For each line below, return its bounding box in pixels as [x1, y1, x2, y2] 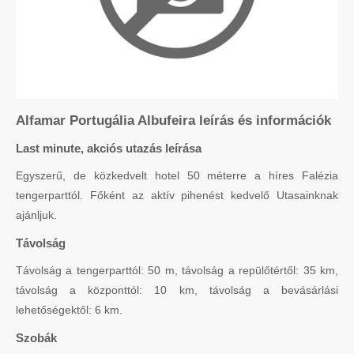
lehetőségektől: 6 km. [16, 303, 122, 316]
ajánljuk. [16, 208, 57, 221]
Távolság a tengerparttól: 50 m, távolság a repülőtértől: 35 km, [16, 263, 338, 277]
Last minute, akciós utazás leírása [16, 141, 201, 155]
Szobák [16, 330, 57, 345]
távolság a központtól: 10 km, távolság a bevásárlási [16, 283, 338, 296]
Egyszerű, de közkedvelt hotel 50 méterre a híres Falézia [16, 168, 338, 182]
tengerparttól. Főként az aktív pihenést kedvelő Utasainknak [16, 188, 338, 201]
